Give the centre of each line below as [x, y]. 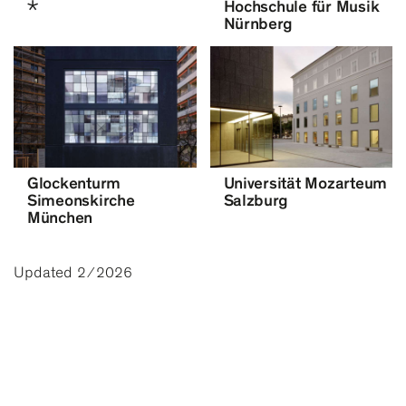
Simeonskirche [81, 200]
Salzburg [256, 200]
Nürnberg [258, 23]
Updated [43, 272]
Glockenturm [74, 183]
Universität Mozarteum [305, 183]
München [60, 217]
